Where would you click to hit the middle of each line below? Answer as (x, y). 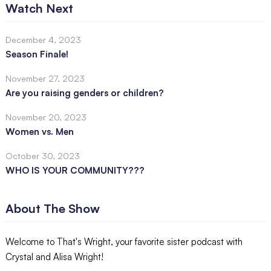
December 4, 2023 (43, 39)
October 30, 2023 (42, 155)
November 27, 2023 (45, 78)
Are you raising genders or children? (84, 93)
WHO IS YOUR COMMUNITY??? (75, 170)
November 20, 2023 (46, 117)
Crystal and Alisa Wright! (54, 256)
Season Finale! (37, 54)
